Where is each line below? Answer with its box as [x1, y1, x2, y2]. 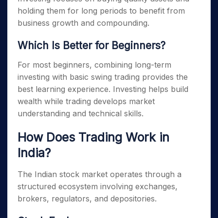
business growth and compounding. [18, 18, 149, 28]
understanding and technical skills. [18, 109, 144, 118]
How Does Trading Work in [18, 130, 169, 145]
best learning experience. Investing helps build [18, 84, 188, 94]
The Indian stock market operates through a [18, 169, 182, 179]
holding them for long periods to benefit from [18, 6, 185, 16]
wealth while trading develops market [18, 96, 155, 106]
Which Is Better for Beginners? [18, 39, 165, 52]
